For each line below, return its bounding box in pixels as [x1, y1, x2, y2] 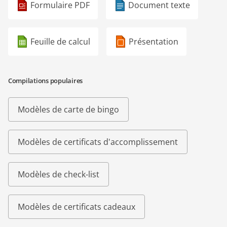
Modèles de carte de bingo [18, 104, 119, 116]
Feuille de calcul [30, 36, 90, 48]
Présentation [129, 36, 178, 48]
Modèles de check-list [18, 169, 99, 180]
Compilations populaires [8, 76, 83, 86]
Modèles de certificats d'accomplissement [18, 136, 178, 148]
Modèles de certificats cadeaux [18, 201, 135, 213]
